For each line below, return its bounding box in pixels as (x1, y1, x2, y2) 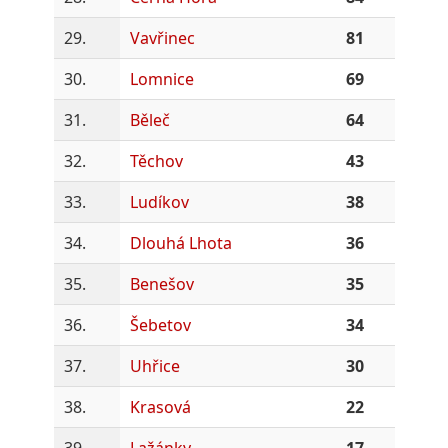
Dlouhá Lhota (129, 231, 232, 254)
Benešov (129, 272, 194, 295)
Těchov (129, 149, 183, 172)
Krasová (129, 395, 191, 418)
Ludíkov (129, 190, 189, 213)
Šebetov (129, 313, 191, 336)
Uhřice (129, 354, 180, 377)
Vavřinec (129, 26, 195, 49)
